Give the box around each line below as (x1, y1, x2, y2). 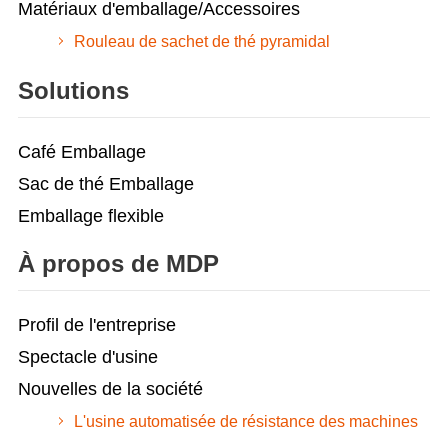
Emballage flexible (17, 205, 164, 226)
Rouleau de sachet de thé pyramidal (73, 32, 330, 50)
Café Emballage (17, 141, 146, 162)
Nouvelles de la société (17, 378, 203, 399)
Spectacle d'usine (17, 346, 158, 367)
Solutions (17, 76, 129, 104)
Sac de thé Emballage (17, 173, 194, 194)
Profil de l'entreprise (17, 314, 176, 335)
